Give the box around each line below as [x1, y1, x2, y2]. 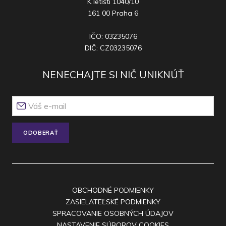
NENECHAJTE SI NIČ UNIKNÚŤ [42, 69, 184, 81]
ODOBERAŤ [23, 129, 59, 136]
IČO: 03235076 [89, 32, 137, 41]
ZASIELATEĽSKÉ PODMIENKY [66, 197, 160, 206]
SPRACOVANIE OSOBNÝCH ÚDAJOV [52, 208, 174, 218]
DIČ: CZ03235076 [84, 43, 142, 53]
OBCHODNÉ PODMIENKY [72, 185, 154, 195]
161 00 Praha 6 [88, 9, 138, 18]
